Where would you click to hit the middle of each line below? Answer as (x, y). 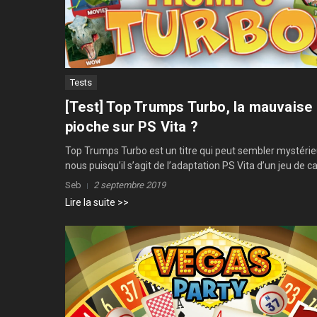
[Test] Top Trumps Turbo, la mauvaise (189, 107)
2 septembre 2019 (129, 185)
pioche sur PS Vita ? (132, 127)
